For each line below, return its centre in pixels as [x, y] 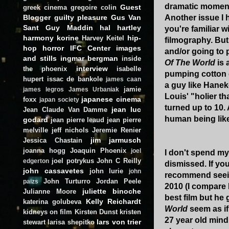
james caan [124, 79]
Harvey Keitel [103, 38]
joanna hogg [44, 150]
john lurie [106, 171]
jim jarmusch [116, 140]
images [129, 48]
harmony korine [51, 38]
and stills [40, 58]
